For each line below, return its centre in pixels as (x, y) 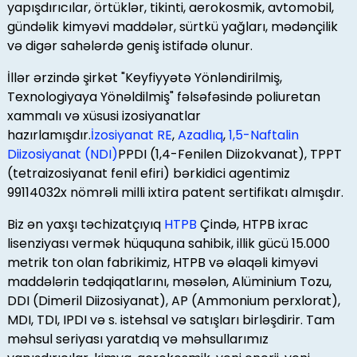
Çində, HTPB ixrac (252, 225)
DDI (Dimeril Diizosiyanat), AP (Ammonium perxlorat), (173, 301)
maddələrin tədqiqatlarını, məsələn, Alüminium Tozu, (169, 282)
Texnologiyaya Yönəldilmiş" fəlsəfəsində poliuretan (163, 97)
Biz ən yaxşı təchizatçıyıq (85, 225)
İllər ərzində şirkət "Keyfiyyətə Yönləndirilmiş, (144, 78)
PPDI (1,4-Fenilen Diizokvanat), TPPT (229, 155)
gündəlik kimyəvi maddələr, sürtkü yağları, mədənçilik (172, 27)
